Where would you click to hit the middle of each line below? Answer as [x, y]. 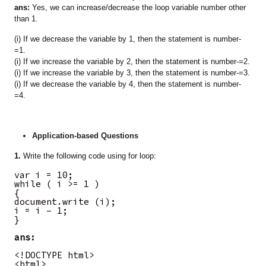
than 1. [26, 19]
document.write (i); [65, 202]
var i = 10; [44, 175]
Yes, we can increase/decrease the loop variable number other [138, 8]
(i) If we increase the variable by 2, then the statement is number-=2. [132, 62]
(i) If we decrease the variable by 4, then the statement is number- [128, 84]
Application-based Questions [85, 136]
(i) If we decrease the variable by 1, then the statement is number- [128, 39]
